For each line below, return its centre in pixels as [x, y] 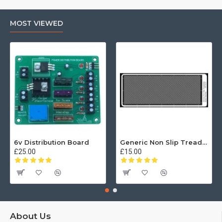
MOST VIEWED [36, 23]
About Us [30, 216]
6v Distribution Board [52, 142]
